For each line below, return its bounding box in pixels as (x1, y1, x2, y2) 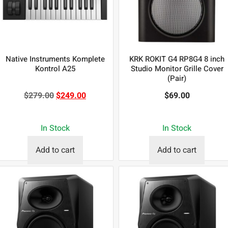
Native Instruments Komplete (5, 53, 105, 65)
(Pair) (167, 73, 187, 84)
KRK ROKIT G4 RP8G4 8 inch (129, 53, 225, 65)
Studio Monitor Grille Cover (130, 63, 223, 75)
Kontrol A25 (35, 63, 75, 75)
